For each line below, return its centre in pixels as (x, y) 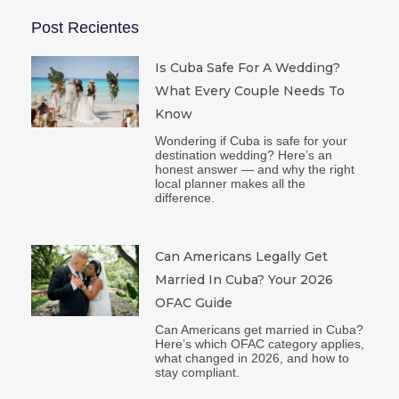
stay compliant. (197, 372)
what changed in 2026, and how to (252, 358)
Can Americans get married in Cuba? (259, 329)
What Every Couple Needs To (249, 90)
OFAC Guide (193, 302)
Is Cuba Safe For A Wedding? (247, 67)
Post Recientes (85, 27)
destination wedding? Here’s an (243, 155)
